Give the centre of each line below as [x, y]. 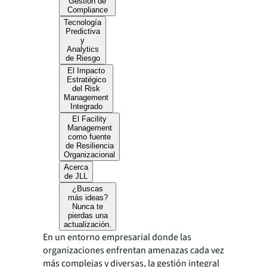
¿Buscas [88, 189]
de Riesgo [83, 58]
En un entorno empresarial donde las [117, 237]
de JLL [76, 176]
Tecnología [83, 22]
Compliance [87, 10]
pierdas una [88, 215]
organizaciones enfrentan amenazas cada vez [133, 250]
